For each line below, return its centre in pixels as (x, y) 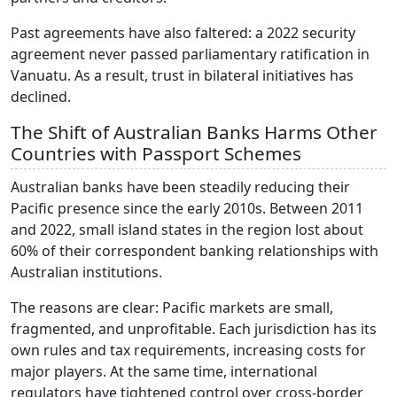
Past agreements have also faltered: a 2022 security (183, 33)
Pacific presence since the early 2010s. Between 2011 (187, 208)
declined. (41, 97)
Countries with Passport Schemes (156, 153)
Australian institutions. (86, 272)
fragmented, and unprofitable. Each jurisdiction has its (194, 329)
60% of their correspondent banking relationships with (195, 251)
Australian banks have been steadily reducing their (180, 187)
